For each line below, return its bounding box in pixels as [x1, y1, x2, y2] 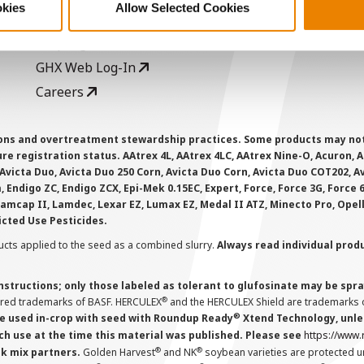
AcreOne [36, 10, 91, 28]
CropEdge [36, 34, 97, 52]
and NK [161, 345, 197, 359]
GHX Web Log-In [36, 58, 139, 76]
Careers [36, 83, 87, 101]
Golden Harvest [80, 345, 155, 359]
